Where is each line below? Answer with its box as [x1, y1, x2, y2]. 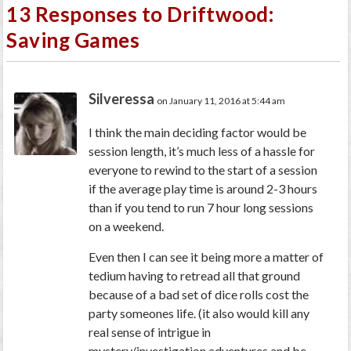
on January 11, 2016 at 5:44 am [157, 95, 286, 107]
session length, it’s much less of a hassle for [89, 143, 316, 159]
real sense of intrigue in [89, 324, 212, 340]
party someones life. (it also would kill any [89, 306, 310, 321]
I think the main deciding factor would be [89, 125, 307, 140]
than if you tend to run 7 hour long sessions [89, 200, 314, 215]
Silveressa [89, 90, 155, 108]
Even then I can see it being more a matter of [89, 249, 324, 265]
